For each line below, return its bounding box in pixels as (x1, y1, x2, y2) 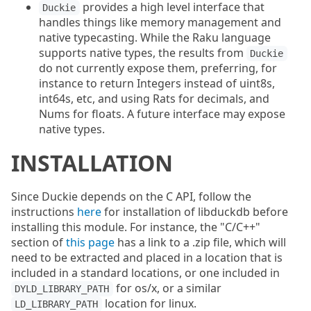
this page (66, 235, 115, 250)
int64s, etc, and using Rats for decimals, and (39, 91, 269, 106)
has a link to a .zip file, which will (115, 235, 286, 250)
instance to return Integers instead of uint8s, (39, 76, 275, 91)
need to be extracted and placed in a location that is (11, 250, 283, 265)
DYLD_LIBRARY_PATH (15, 283, 110, 294)
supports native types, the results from (39, 45, 246, 60)
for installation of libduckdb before (101, 204, 288, 219)
